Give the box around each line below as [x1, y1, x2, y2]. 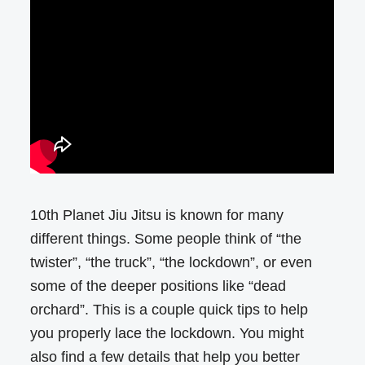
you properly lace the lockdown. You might [30, 325, 305, 342]
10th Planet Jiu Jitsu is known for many [30, 207, 284, 224]
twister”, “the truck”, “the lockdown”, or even [30, 254, 313, 271]
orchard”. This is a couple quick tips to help [30, 301, 309, 319]
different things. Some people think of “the [30, 231, 302, 248]
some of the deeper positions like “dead [30, 278, 287, 295]
